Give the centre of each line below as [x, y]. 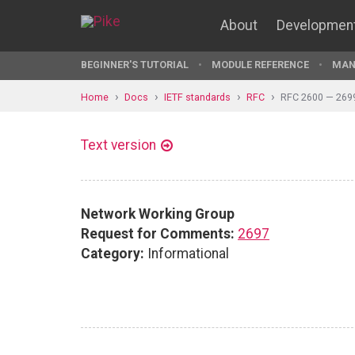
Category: [113, 253]
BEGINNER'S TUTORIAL [135, 65]
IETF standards [197, 97]
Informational [187, 253]
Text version [118, 145]
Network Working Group [158, 214]
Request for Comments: [158, 233]
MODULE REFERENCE [260, 65]
